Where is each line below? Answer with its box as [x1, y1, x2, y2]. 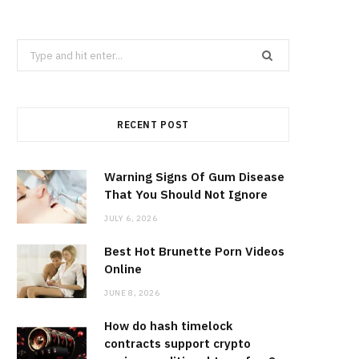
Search [16, 42, 50, 56]
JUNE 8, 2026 [104, 288, 160, 299]
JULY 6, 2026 [104, 213, 158, 224]
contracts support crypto [104, 336, 251, 352]
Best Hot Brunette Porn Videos [104, 244, 284, 260]
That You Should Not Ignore [104, 187, 268, 203]
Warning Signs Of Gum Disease [104, 169, 284, 185]
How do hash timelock [104, 318, 232, 334]
